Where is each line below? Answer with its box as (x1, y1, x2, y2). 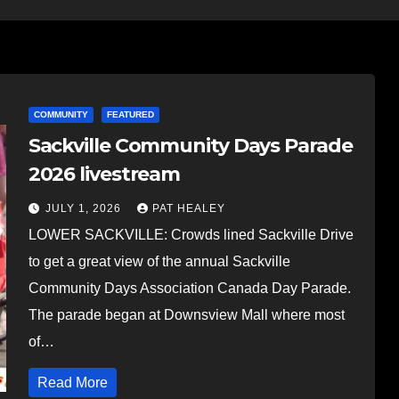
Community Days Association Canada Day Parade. (28, 280, 351, 296)
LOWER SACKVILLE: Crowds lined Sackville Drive (28, 226, 354, 242)
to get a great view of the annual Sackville (28, 253, 290, 269)
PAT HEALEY (151, 201, 225, 215)
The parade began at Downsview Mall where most (28, 306, 345, 322)
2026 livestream (28, 161, 181, 186)
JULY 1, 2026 (45, 201, 125, 215)
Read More (37, 374, 108, 390)
